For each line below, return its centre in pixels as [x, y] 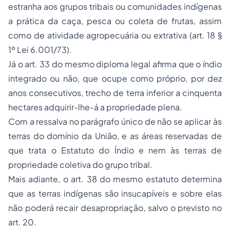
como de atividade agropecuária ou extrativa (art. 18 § [115, 35]
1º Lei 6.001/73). [40, 50]
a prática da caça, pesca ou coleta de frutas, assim [115, 21]
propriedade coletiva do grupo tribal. [80, 165]
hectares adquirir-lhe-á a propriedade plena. [95, 107]
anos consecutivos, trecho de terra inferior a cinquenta [115, 93]
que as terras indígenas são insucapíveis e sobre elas [115, 193]
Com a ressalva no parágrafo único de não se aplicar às [115, 121]
